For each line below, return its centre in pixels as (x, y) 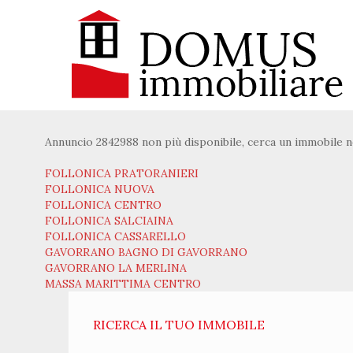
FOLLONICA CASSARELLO (115, 236)
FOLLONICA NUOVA (100, 189)
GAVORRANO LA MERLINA (116, 268)
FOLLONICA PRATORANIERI (122, 173)
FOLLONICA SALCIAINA (109, 221)
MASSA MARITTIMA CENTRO (123, 284)
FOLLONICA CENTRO (103, 205)
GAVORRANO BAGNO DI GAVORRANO (146, 252)
